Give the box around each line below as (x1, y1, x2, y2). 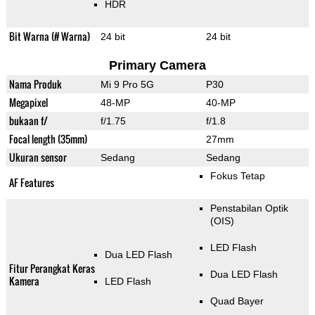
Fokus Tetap (210, 170, 265, 182)
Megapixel (8, 95, 48, 110)
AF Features (8, 175, 54, 191)
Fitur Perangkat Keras (8, 261, 95, 276)
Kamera (8, 274, 39, 289)
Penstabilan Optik (210, 202, 288, 214)
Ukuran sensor (8, 150, 67, 165)
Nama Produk (8, 77, 62, 92)
